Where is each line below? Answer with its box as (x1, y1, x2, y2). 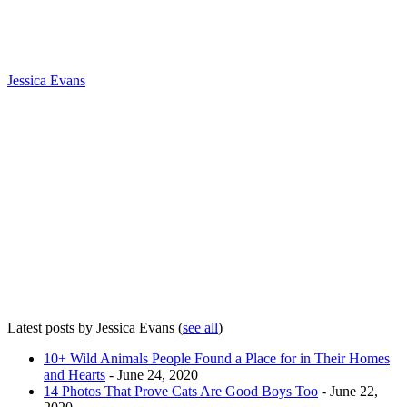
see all (183, 319, 218, 335)
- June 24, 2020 (105, 366, 198, 382)
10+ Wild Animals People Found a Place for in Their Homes (44, 350, 390, 366)
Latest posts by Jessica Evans (7, 319, 178, 335)
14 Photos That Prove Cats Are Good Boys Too (44, 382, 318, 399)
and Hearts (44, 366, 105, 382)
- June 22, (318, 382, 378, 399)
